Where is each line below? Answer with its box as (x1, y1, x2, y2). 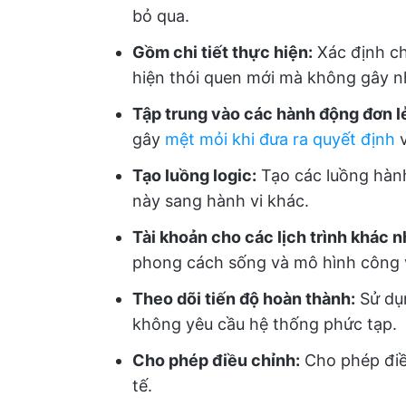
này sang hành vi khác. (132, 191, 309, 210)
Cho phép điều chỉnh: (132, 351, 300, 370)
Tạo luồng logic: (132, 166, 256, 185)
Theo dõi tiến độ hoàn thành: (132, 289, 355, 308)
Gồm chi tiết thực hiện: (132, 43, 313, 62)
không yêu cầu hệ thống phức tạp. (132, 314, 397, 333)
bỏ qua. (132, 6, 189, 25)
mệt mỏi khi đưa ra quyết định (165, 130, 395, 149)
